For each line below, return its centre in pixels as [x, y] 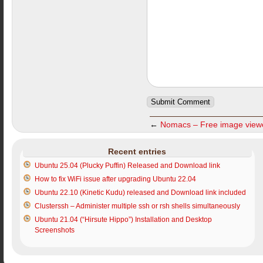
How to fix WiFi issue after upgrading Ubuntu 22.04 [115, 179]
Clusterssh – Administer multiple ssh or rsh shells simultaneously [137, 206]
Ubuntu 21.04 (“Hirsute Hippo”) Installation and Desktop [123, 219]
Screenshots [54, 230]
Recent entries [137, 151]
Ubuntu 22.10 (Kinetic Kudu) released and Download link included [140, 192]
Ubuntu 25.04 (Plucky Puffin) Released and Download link [127, 165]
